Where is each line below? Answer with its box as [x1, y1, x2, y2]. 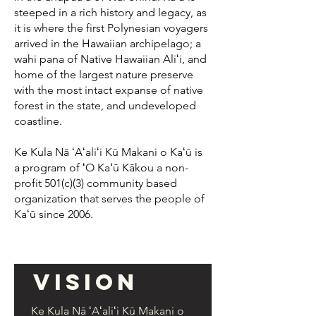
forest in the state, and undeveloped [14, 99, 196, 112]
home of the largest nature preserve [14, 68, 193, 81]
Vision [33, 268, 138, 296]
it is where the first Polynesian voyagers [14, 21, 208, 35]
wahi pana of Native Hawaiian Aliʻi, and [14, 52, 207, 66]
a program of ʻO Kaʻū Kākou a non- [14, 161, 188, 174]
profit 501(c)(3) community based [14, 176, 177, 190]
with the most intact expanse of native [14, 83, 203, 97]
